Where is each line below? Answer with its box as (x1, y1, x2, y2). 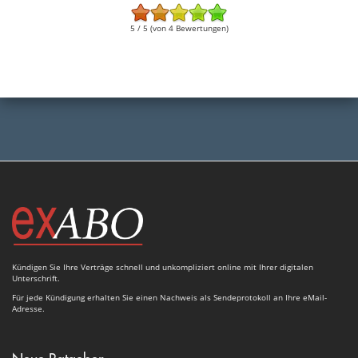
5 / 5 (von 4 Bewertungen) (129, 22, 229, 34)
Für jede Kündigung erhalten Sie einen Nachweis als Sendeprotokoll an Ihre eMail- (12, 291, 327, 303)
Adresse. (12, 302, 45, 314)
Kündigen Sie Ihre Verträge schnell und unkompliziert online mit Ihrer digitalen (12, 261, 313, 272)
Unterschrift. (12, 272, 60, 284)
